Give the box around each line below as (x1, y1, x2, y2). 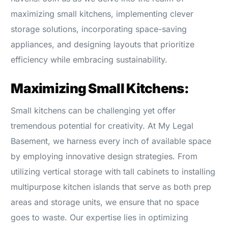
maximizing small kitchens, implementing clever (11, 8, 194, 19)
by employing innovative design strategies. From (11, 151, 198, 161)
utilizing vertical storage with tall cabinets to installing (11, 166, 216, 177)
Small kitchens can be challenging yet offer (11, 105, 176, 116)
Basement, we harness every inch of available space (11, 135, 212, 146)
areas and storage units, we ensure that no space (11, 196, 199, 207)
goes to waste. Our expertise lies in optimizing (11, 212, 189, 222)
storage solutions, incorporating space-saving (11, 23, 187, 34)
